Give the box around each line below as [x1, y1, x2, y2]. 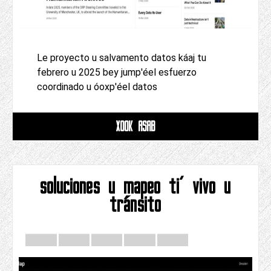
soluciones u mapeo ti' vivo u [40, 173, 231, 200]
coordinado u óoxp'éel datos [37, 81, 157, 93]
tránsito [109, 191, 162, 218]
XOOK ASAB [116, 118, 155, 135]
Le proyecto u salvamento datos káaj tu [37, 52, 206, 64]
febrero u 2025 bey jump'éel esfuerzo [37, 67, 197, 79]
